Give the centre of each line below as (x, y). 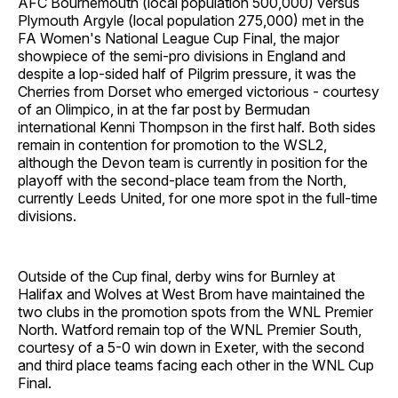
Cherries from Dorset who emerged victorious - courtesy (199, 91)
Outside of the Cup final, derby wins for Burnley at (176, 276)
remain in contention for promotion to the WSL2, (172, 144)
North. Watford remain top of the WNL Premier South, (190, 329)
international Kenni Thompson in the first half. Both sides (197, 127)
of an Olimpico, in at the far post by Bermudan (164, 109)
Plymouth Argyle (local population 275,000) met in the (191, 20)
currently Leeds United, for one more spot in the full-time (198, 198)
